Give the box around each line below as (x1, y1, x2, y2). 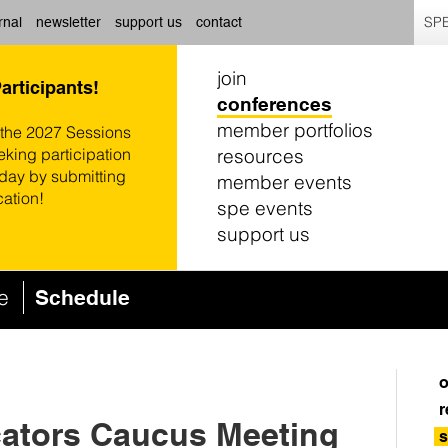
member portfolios (217, 118, 373, 142)
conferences (217, 93, 332, 115)
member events (217, 170, 352, 194)
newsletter (36, 14, 101, 30)
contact (196, 14, 242, 30)
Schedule (34, 285, 130, 311)
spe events (217, 196, 313, 220)
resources (217, 144, 304, 168)
